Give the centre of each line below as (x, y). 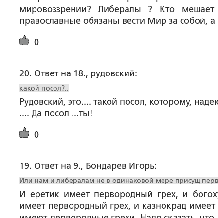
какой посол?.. (44, 88)
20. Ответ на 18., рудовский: (78, 73)
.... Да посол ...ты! (56, 113)
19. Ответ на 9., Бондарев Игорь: (88, 166)
